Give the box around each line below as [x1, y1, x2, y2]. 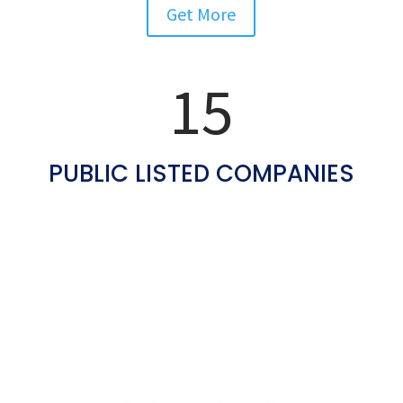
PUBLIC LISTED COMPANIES [48, 157, 354, 191]
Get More [166, 3, 237, 26]
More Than [40, 31, 167, 67]
